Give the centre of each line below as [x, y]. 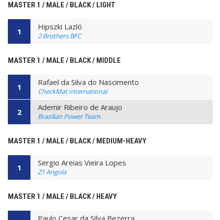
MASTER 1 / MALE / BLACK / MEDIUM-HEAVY [77, 141]
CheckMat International [72, 91]
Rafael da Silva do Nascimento [88, 82]
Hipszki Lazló [60, 26]
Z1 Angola [52, 172]
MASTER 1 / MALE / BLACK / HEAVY [62, 197]
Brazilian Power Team [69, 117]
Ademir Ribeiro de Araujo [80, 107]
